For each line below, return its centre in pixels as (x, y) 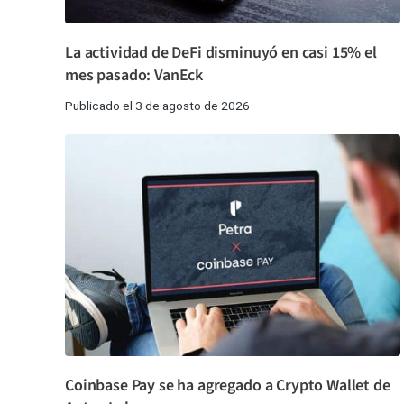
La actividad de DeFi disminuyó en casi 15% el (221, 53)
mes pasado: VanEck (134, 76)
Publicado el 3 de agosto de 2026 (157, 106)
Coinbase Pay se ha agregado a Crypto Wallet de (228, 385)
